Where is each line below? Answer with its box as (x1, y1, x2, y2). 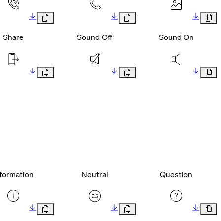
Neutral (81, 170, 108, 180)
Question (160, 170, 193, 180)
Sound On (158, 33, 194, 42)
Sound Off (76, 33, 112, 42)
